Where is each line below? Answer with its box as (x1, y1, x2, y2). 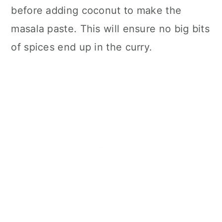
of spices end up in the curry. (11, 41, 153, 54)
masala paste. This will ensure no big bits (11, 23, 210, 35)
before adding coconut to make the (11, 4, 182, 17)
